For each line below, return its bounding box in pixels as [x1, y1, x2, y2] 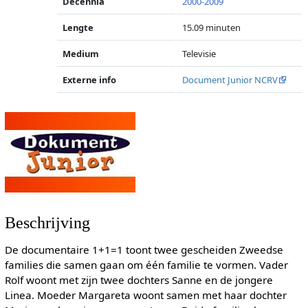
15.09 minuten [182, 21, 241, 34]
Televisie [182, 47, 217, 60]
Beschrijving [4, 213, 90, 232]
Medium [63, 47, 100, 60]
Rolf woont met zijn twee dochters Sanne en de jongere [4, 273, 273, 287]
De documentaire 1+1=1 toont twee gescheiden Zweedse [4, 243, 283, 257]
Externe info [63, 74, 117, 86]
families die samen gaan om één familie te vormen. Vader [4, 258, 288, 272]
